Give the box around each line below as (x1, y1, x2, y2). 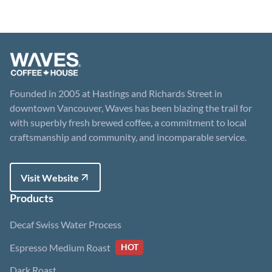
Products (10, 192, 53, 205)
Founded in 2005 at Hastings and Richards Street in (10, 87, 222, 99)
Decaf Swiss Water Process (10, 219, 121, 230)
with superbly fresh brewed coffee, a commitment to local (10, 117, 246, 128)
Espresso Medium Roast (10, 241, 110, 253)
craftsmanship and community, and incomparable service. (10, 131, 246, 143)
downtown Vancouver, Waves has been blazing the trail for (10, 102, 252, 114)
